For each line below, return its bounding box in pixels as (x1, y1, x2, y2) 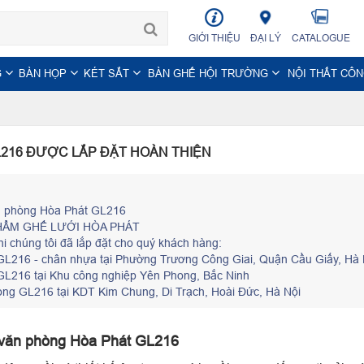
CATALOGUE (291, 32, 350, 44)
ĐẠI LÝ (249, 32, 281, 44)
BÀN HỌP (19, 67, 70, 80)
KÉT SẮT (84, 67, 132, 80)
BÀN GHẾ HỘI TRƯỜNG (147, 67, 271, 80)
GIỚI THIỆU (188, 32, 240, 44)
